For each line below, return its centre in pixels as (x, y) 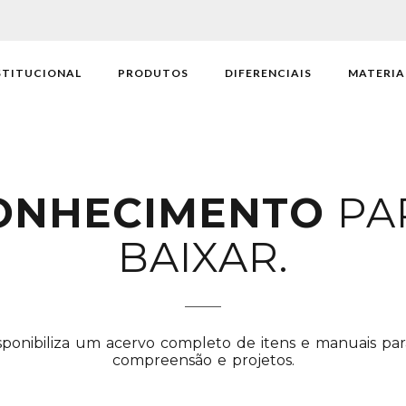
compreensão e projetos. (203, 360)
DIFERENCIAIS (269, 73)
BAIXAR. (203, 257)
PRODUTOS (154, 73)
